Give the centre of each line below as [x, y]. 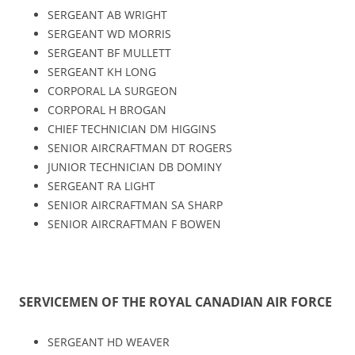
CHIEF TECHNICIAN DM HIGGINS [132, 128]
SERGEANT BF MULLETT [109, 52]
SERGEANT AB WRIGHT [107, 14]
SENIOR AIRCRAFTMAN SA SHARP [135, 204]
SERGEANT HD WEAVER [109, 342]
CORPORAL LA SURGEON [113, 90]
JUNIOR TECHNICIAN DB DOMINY [135, 166]
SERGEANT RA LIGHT [101, 185]
